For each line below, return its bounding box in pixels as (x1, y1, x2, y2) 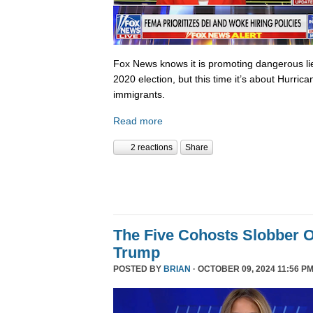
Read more (113, 115, 163, 126)
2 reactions (131, 143, 173, 153)
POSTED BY (113, 264, 163, 275)
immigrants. (113, 89, 165, 101)
